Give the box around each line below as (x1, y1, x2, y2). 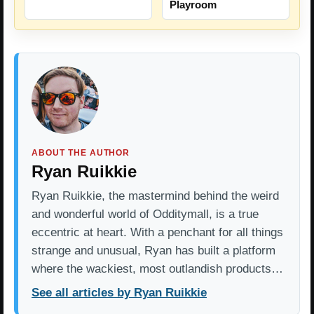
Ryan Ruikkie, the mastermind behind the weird (32, 189, 279, 203)
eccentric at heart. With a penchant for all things (32, 225, 283, 239)
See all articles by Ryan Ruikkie (32, 285, 207, 299)
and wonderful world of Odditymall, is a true (32, 207, 259, 221)
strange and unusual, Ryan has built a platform (32, 243, 275, 257)
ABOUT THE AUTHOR (32, 147, 130, 158)
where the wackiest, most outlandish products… (32, 261, 283, 275)
